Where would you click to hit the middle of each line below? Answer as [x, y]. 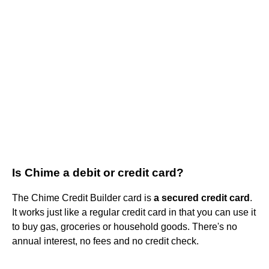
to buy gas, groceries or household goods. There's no [125, 226]
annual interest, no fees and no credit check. [105, 241]
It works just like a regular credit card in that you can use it [134, 212]
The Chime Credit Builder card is [83, 198]
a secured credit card [202, 198]
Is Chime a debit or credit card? [98, 172]
